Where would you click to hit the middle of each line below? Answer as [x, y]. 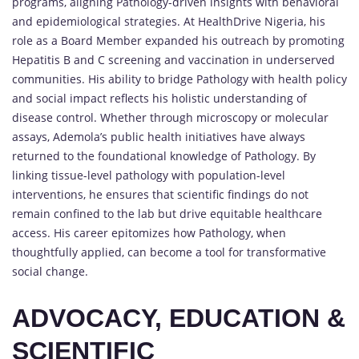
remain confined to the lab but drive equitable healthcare [167, 213]
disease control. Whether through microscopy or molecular [170, 117]
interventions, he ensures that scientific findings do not [160, 194]
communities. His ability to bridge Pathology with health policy [179, 79]
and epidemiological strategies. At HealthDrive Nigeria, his [169, 21]
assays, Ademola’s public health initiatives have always [159, 136]
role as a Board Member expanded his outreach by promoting [178, 40]
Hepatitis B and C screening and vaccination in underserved [173, 59]
